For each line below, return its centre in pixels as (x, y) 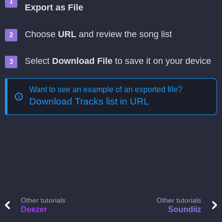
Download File (82, 61)
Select (38, 61)
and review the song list (124, 34)
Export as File (54, 7)
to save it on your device (162, 61)
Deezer (34, 209)
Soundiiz (185, 209)
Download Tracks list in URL (89, 101)
